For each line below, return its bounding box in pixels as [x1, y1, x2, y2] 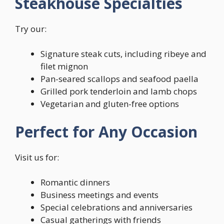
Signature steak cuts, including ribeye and [40, 48, 206, 59]
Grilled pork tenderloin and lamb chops [40, 85, 197, 97]
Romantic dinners [40, 176, 110, 188]
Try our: [15, 22, 46, 34]
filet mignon [40, 60, 88, 72]
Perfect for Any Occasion [15, 121, 197, 142]
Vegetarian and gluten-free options [40, 98, 179, 109]
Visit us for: [15, 151, 59, 163]
